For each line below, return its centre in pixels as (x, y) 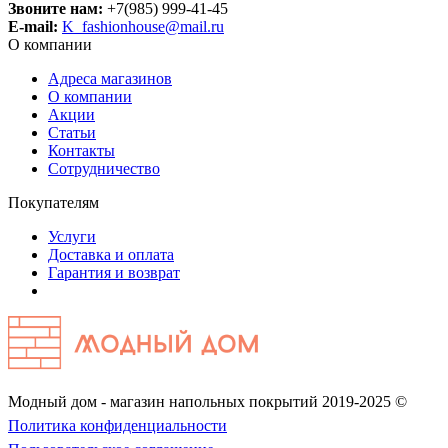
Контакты (81, 150)
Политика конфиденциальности (117, 425)
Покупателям (53, 202)
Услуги (72, 236)
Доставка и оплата (111, 254)
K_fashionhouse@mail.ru (143, 26)
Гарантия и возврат (114, 272)
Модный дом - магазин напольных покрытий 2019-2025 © (207, 401)
